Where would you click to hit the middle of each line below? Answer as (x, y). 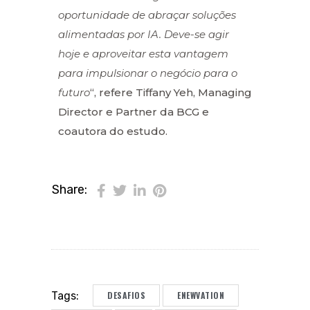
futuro (74, 92)
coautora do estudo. (113, 131)
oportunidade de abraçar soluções (147, 15)
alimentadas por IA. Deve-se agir (144, 34)
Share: (70, 190)
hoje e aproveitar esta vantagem (143, 53)
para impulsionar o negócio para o (148, 73)
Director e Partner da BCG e (134, 111)
